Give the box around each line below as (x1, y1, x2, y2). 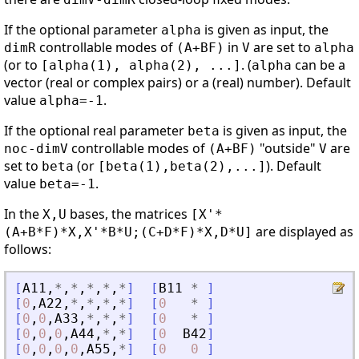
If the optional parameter (4, 21, 161, 39)
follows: (4, 240, 51, 259)
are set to (250, 38, 314, 57)
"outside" (256, 139, 319, 158)
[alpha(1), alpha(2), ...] (41, 58, 241, 74)
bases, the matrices (67, 205, 191, 224)
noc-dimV (4, 141, 68, 157)
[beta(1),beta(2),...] (98, 159, 266, 175)
